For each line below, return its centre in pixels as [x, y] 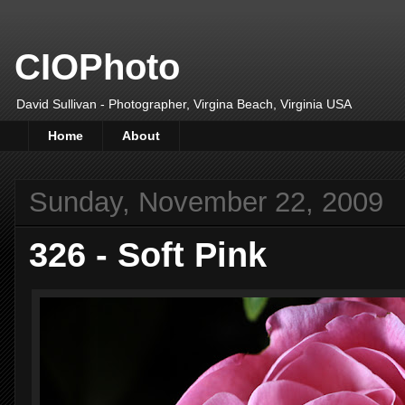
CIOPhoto [97, 67]
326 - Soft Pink [148, 254]
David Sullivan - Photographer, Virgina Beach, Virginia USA [184, 104]
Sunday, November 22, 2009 [206, 202]
